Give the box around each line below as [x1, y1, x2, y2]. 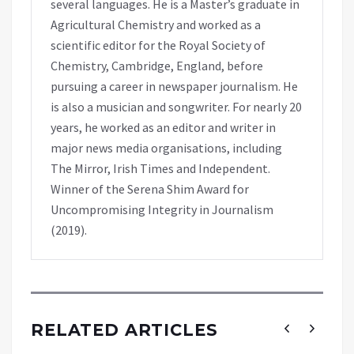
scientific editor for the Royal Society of [51, 36, 265, 53]
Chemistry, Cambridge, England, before [51, 57, 263, 73]
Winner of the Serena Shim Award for [51, 180, 249, 197]
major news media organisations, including [51, 139, 282, 156]
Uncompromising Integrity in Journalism [51, 201, 273, 217]
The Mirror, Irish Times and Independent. [51, 160, 270, 176]
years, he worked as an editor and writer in [51, 119, 276, 135]
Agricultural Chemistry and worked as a [51, 16, 261, 32]
